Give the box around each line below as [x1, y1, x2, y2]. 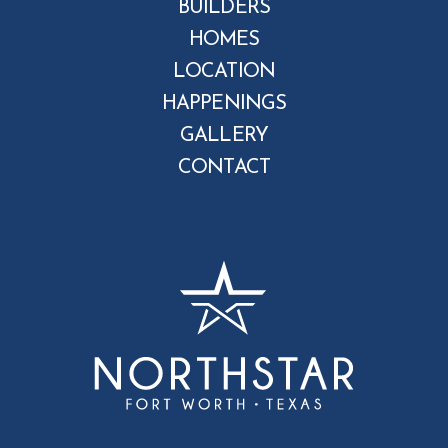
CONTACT [177, 158, 271, 178]
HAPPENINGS [161, 94, 287, 114]
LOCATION [172, 62, 276, 82]
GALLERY [179, 126, 269, 146]
